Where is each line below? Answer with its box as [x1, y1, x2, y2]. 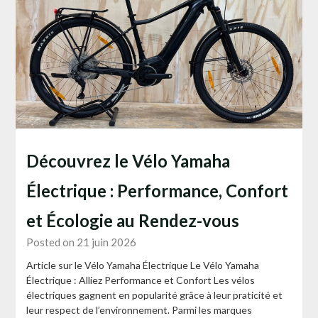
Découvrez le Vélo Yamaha [26, 150, 231, 172]
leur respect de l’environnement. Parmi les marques [26, 304, 253, 317]
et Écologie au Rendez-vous [26, 210, 240, 231]
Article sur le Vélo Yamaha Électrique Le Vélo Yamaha [26, 259, 260, 272]
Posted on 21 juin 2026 [26, 236, 137, 249]
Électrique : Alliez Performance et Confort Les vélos [26, 274, 256, 287]
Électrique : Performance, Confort [26, 180, 289, 202]
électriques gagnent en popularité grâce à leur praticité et [26, 289, 283, 302]
